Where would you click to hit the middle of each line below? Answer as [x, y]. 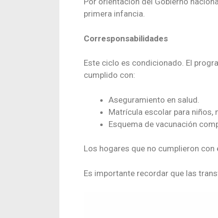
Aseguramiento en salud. [154, 100]
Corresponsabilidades [126, 38]
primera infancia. [114, 14]
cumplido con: [109, 75]
